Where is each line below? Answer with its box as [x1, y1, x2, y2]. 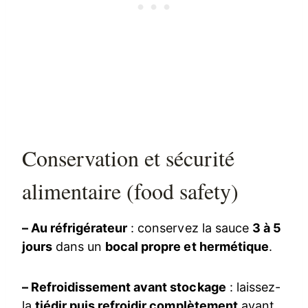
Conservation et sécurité [22, 142, 235, 173]
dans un [52, 239, 106, 254]
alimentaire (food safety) [22, 175, 239, 206]
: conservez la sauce [127, 220, 252, 235]
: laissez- [225, 279, 280, 294]
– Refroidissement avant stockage [22, 279, 226, 294]
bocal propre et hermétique [105, 239, 269, 254]
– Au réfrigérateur [22, 220, 128, 235]
